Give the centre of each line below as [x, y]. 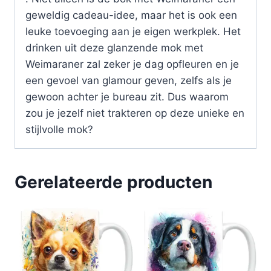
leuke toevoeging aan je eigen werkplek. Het [133, 32]
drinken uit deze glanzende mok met [114, 48]
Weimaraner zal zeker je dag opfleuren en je [132, 64]
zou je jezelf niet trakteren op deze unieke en [135, 113]
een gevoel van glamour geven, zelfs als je [129, 81]
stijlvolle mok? [59, 130]
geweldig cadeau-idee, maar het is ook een [131, 15]
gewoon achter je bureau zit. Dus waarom [127, 97]
